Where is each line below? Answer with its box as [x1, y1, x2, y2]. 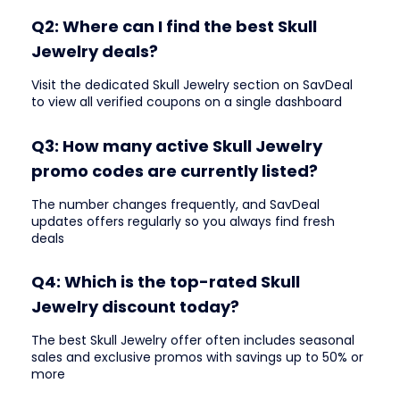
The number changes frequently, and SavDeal [31, 195, 320, 213]
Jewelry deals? [31, 40, 158, 63]
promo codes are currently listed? [31, 159, 318, 182]
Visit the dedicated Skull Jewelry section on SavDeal [31, 76, 353, 95]
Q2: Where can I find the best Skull [31, 15, 317, 38]
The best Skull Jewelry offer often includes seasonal [31, 331, 354, 350]
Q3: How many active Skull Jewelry [31, 134, 322, 157]
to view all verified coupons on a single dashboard [31, 93, 342, 112]
